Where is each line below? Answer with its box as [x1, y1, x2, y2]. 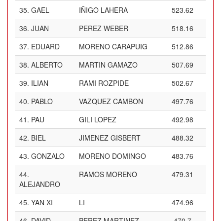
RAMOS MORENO [79, 169, 137, 179]
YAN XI [31, 197, 53, 207]
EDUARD [31, 41, 60, 51]
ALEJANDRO [19, 179, 60, 189]
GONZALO [31, 151, 65, 161]
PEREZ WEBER [79, 23, 128, 33]
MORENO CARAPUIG [79, 41, 147, 51]
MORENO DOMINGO [79, 151, 146, 161]
